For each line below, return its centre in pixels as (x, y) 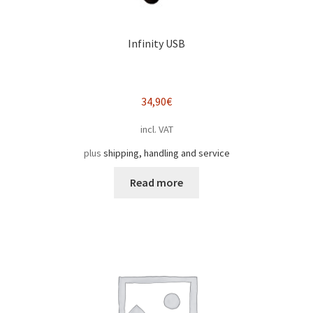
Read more (156, 182)
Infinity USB (156, 43)
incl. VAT (156, 129)
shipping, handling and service (166, 153)
